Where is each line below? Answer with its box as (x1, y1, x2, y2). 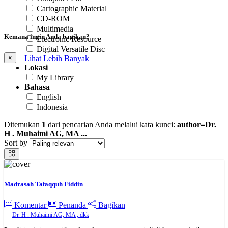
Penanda (59, 201, 86, 210)
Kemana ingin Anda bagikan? (4, 33, 90, 41)
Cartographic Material (37, 4, 107, 13)
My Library (37, 73, 74, 82)
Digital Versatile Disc (37, 45, 105, 53)
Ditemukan (4, 120, 42, 129)
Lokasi (24, 63, 48, 72)
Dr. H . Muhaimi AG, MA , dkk (12, 211, 89, 219)
